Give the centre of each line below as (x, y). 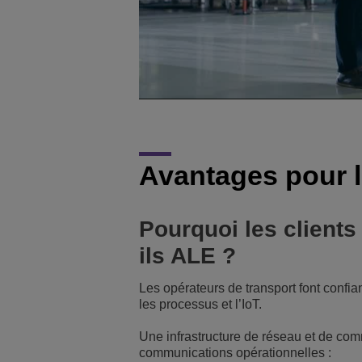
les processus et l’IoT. (200, 305)
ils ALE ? (187, 256)
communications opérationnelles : (235, 353)
